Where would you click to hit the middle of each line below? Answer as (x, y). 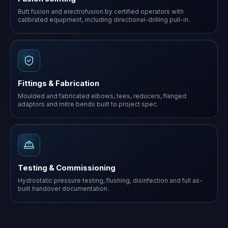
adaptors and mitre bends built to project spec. (88, 104)
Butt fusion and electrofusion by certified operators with (101, 12)
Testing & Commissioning (67, 168)
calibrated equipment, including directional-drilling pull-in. (104, 20)
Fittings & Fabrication (59, 83)
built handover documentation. (63, 189)
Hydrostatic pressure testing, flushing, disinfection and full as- (110, 181)
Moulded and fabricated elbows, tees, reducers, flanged (102, 96)
